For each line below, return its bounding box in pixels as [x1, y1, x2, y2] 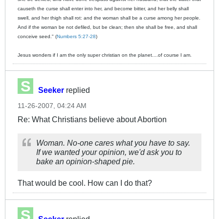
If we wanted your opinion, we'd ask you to [36, 148, 182, 157]
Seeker [38, 86, 64, 95]
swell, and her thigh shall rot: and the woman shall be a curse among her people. [18, 15, 200, 21]
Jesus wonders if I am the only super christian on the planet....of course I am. [18, 52, 192, 58]
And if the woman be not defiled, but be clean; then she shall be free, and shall [18, 24, 197, 30]
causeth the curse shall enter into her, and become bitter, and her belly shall [18, 6, 189, 12]
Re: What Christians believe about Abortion [18, 115, 167, 124]
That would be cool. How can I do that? [18, 178, 152, 188]
